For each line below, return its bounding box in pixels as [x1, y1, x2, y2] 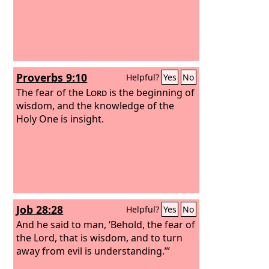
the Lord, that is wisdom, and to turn [16, 231, 183, 244]
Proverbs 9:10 [16, 70, 88, 85]
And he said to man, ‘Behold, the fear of [16, 217, 196, 231]
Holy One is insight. [16, 112, 104, 125]
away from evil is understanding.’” [16, 244, 171, 258]
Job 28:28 [16, 202, 64, 217]
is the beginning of [107, 85, 195, 99]
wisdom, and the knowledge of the [16, 98, 175, 112]
